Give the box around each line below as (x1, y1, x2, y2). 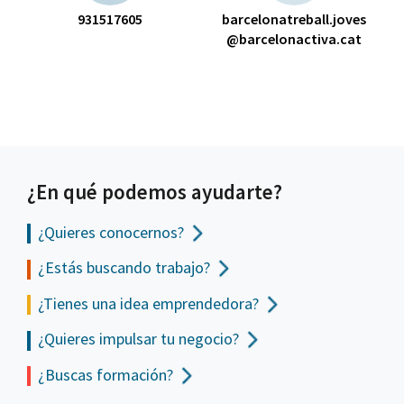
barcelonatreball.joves (222, 9, 366, 28)
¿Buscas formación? (38, 363, 173, 385)
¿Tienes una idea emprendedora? (38, 292, 259, 314)
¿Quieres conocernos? (38, 221, 184, 243)
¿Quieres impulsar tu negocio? (38, 328, 239, 350)
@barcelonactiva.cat (226, 29, 362, 48)
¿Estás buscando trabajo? (38, 257, 210, 279)
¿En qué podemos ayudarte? (27, 178, 282, 205)
